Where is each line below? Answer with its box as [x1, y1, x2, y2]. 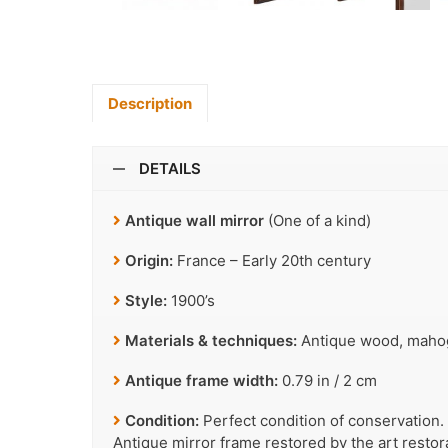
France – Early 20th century [177, 251, 371, 271]
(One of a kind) [268, 211, 371, 231]
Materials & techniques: [125, 331, 301, 351]
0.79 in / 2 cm [278, 371, 377, 391]
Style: [125, 291, 171, 311]
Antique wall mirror [125, 211, 268, 231]
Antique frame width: [125, 371, 278, 391]
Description [108, 93, 192, 113]
